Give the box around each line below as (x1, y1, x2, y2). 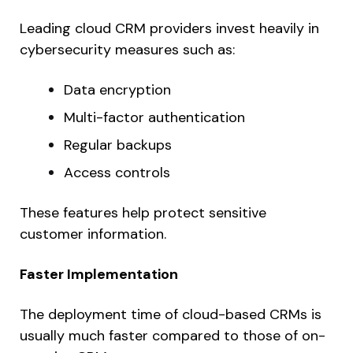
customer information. (20, 225, 166, 244)
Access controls (64, 163, 170, 183)
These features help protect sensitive (20, 203, 266, 223)
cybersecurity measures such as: (20, 40, 235, 60)
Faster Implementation (20, 265, 178, 284)
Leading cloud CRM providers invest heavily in (20, 19, 319, 39)
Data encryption (64, 80, 171, 100)
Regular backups (64, 136, 172, 155)
